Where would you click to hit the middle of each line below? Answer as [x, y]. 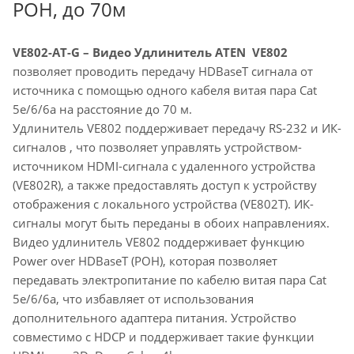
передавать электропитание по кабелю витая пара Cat [169, 280]
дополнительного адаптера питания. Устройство [154, 318]
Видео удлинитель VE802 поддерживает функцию [158, 242]
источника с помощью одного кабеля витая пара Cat [165, 90]
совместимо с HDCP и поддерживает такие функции [164, 337]
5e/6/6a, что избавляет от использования [133, 299]
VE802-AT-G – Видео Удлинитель [114, 53]
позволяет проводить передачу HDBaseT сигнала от [163, 72]
